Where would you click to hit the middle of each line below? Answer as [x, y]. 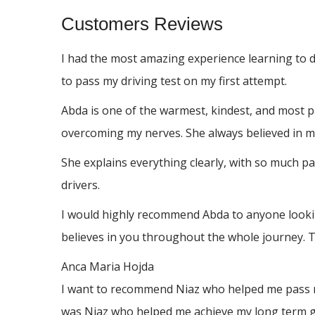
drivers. [81, 185]
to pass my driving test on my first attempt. [174, 81]
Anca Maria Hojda [108, 266]
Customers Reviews [142, 24]
